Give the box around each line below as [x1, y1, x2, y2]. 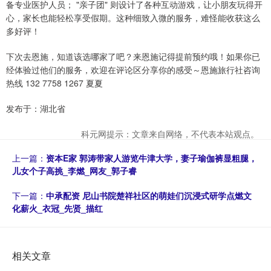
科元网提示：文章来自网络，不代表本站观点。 [81, 127, 259, 140]
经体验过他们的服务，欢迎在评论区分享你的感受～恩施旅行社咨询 [6, 63, 260, 76]
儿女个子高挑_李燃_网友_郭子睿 [12, 164, 137, 177]
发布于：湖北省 [6, 102, 65, 114]
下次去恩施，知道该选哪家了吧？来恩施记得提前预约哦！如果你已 [6, 50, 260, 62]
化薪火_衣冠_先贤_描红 [12, 201, 103, 214]
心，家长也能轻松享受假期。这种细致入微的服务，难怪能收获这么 [6, 11, 260, 24]
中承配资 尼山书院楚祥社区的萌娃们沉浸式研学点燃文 [46, 189, 252, 201]
